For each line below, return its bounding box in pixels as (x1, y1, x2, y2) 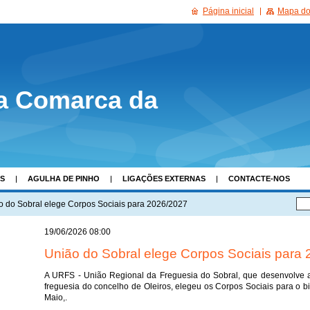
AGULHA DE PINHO (28, 174, 100, 183)
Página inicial (203, 6, 254, 16)
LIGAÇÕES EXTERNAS (122, 174, 206, 183)
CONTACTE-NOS (228, 174, 290, 183)
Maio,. (44, 292, 67, 302)
